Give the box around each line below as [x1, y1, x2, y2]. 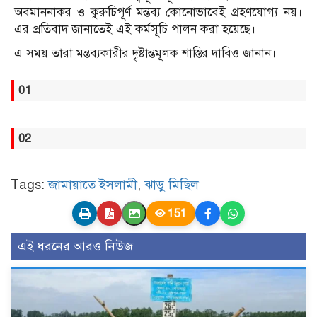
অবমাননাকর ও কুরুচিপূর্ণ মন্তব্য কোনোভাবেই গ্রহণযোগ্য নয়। [14, 5, 303, 21]
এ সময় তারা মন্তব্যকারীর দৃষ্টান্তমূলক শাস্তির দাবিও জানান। [14, 46, 277, 62]
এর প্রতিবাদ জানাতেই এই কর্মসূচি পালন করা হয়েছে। [14, 22, 256, 38]
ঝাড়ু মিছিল [144, 177, 199, 193]
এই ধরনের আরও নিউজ [18, 238, 133, 255]
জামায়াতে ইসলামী [48, 177, 137, 193]
